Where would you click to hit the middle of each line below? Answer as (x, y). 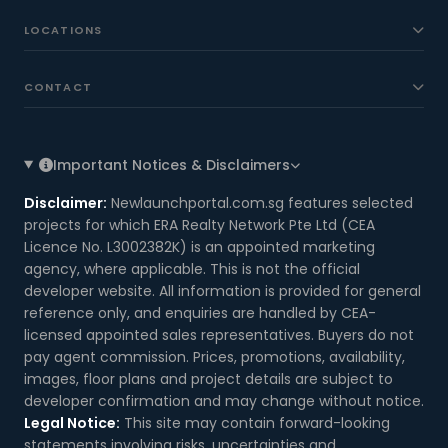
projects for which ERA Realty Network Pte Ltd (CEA (199, 225)
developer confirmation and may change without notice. (224, 401)
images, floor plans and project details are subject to (208, 379)
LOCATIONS (63, 30)
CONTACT (58, 87)
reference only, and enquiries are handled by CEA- (200, 313)
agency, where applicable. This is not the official (192, 269)
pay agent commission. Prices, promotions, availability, (214, 357)
